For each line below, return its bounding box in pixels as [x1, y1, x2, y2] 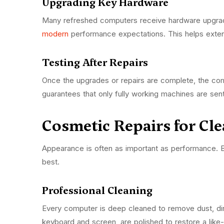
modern [42, 29, 68, 39]
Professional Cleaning [42, 183, 155, 198]
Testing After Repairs [42, 55, 150, 70]
